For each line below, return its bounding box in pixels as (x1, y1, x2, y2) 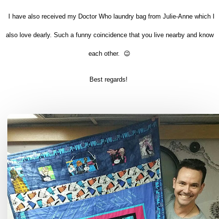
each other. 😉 (88, 49, 131, 57)
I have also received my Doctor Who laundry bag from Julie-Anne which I (8, 12, 215, 20)
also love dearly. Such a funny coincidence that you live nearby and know (5, 31, 214, 39)
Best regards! (89, 75, 128, 83)
